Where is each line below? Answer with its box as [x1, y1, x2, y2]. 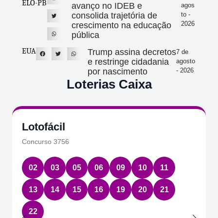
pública [72, 30, 100, 40]
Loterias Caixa [66, 77, 152, 92]
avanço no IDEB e [72, 1, 143, 11]
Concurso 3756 [22, 138, 69, 146]
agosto [176, 57, 196, 65]
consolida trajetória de [72, 11, 158, 21]
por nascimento [88, 67, 148, 77]
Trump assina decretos [88, 47, 177, 57]
